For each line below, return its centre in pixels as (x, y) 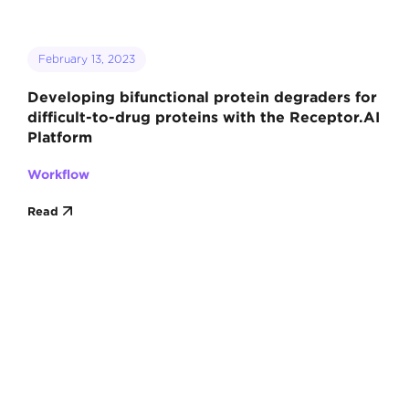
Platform (59, 137)
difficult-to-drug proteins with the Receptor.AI (203, 117)
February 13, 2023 (86, 59)
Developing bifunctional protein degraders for (202, 97)
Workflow (58, 174)
